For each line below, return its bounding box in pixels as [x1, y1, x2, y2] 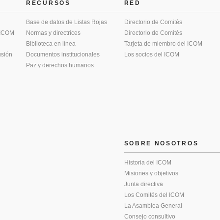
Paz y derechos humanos [26, 62, 94, 69]
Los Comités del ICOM [124, 192, 184, 198]
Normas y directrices [26, 29, 81, 36]
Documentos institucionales [26, 51, 100, 58]
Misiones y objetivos [124, 170, 178, 177]
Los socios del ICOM [124, 51, 179, 58]
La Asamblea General [124, 202, 182, 209]
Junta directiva [124, 181, 163, 188]
